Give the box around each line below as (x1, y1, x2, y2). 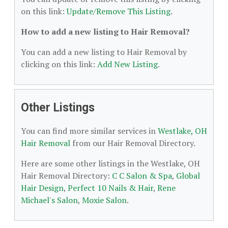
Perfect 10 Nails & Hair (68, 182, 153, 193)
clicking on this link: (21, 59, 97, 70)
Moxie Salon (82, 194, 127, 206)
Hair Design (21, 182, 64, 193)
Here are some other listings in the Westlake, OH (21, 158, 200, 169)
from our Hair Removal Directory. (70, 137, 195, 149)
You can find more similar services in (21, 125, 158, 136)
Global (176, 170, 200, 181)
